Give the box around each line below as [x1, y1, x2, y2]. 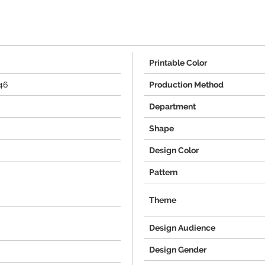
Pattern [149, 167, 177, 177]
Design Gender [149, 245, 206, 254]
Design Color [149, 146, 199, 155]
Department [149, 102, 196, 111]
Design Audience [149, 223, 215, 232]
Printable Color [149, 58, 207, 67]
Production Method [149, 80, 224, 89]
